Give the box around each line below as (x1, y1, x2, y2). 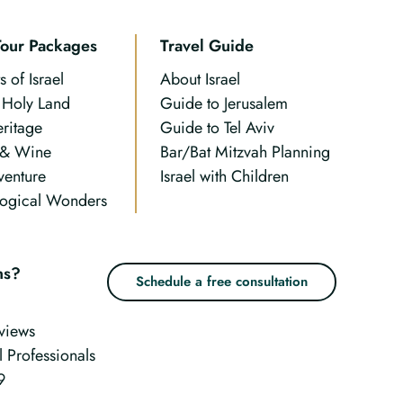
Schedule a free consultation (136, 272, 309, 291)
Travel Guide (160, 34, 255, 58)
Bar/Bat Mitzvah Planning (160, 140, 331, 164)
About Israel (160, 67, 241, 91)
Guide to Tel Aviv (160, 116, 275, 139)
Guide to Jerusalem (160, 92, 289, 115)
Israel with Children (160, 165, 290, 188)
